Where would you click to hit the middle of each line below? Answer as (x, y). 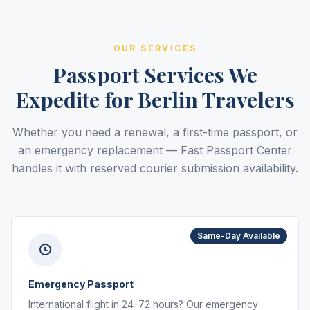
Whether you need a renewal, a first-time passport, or (155, 132)
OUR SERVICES (155, 48)
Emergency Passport (81, 284)
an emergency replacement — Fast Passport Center (155, 150)
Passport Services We (155, 75)
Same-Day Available (239, 236)
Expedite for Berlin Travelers (155, 100)
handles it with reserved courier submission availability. (155, 168)
